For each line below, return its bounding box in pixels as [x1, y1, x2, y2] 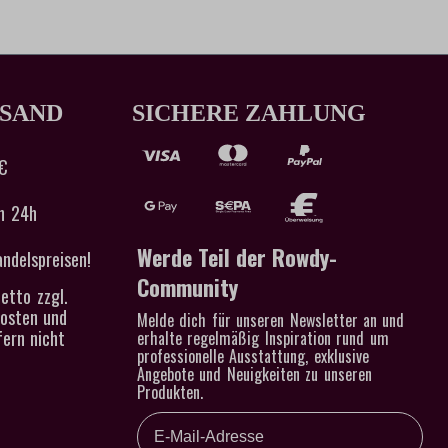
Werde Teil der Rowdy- [137, 241, 337, 274]
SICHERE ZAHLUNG [132, 100, 366, 127]
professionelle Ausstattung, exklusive [137, 344, 369, 369]
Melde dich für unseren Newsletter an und [137, 308, 405, 333]
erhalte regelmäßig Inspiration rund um [137, 326, 389, 351]
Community [137, 271, 238, 304]
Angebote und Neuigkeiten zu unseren [137, 362, 372, 387]
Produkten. [137, 380, 203, 405]
